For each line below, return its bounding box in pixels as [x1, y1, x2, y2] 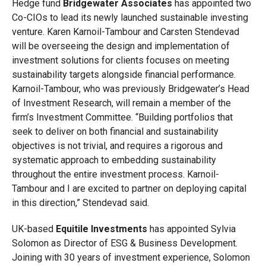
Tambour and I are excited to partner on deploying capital [11, 183, 246, 194]
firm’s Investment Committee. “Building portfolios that [11, 112, 233, 123]
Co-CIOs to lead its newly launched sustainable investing [11, 12, 248, 23]
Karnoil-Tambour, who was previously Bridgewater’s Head [11, 83, 249, 94]
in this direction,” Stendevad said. [11, 197, 149, 208]
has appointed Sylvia [147, 223, 236, 235]
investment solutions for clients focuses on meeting [11, 55, 229, 66]
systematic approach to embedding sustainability [11, 154, 216, 166]
